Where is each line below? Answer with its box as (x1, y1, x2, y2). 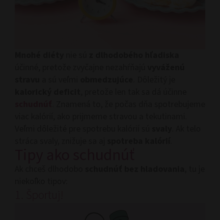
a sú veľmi (40, 73, 80, 86)
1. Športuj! (15, 186, 63, 204)
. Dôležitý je (133, 73, 175, 86)
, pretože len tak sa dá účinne (81, 85, 187, 98)
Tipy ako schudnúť (15, 143, 135, 166)
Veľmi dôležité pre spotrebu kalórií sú (15, 122, 152, 135)
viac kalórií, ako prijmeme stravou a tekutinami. (15, 110, 187, 123)
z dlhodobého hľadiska (89, 49, 179, 61)
